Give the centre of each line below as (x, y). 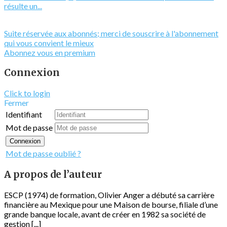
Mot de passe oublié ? (43, 153)
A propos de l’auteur (53, 175)
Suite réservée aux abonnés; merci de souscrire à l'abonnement (111, 33)
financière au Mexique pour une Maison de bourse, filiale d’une (111, 205)
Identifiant (24, 114)
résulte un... (23, 6)
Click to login (27, 93)
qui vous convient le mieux (49, 43)
